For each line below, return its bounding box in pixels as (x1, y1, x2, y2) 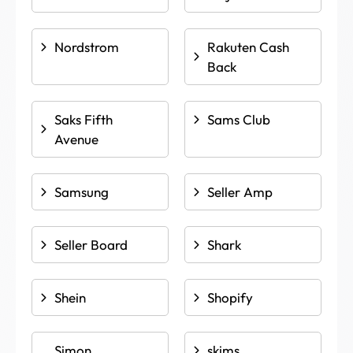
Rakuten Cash (207, 39, 289, 55)
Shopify (207, 289, 253, 306)
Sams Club (207, 111, 270, 128)
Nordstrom (54, 39, 119, 55)
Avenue (54, 131, 98, 147)
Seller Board (54, 236, 128, 253)
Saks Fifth (54, 111, 113, 128)
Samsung (54, 184, 109, 200)
